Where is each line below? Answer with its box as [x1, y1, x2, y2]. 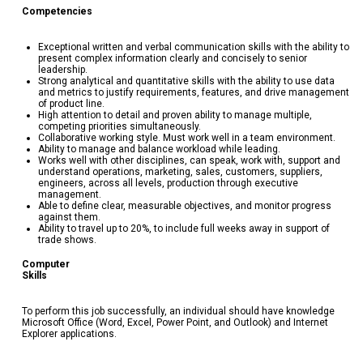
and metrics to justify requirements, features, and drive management [37, 86, 349, 98]
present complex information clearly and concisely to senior [37, 52, 307, 64]
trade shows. [37, 233, 96, 246]
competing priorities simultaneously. [37, 120, 201, 132]
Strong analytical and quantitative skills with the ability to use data [37, 75, 335, 87]
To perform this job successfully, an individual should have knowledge [21, 305, 335, 317]
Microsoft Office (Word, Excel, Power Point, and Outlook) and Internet [21, 316, 328, 328]
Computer [21, 258, 70, 270]
